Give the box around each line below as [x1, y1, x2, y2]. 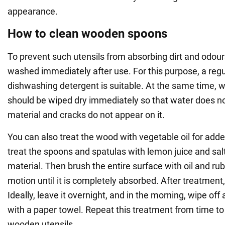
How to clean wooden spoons [8, 26, 167, 41]
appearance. [8, 6, 58, 17]
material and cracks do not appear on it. [8, 109, 165, 120]
